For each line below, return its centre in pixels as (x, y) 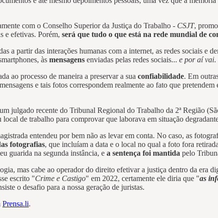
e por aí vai (197, 60)
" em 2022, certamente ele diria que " (143, 179)
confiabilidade (161, 76)
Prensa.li (16, 204)
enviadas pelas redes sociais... (132, 60)
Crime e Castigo (60, 179)
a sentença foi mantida (143, 153)
